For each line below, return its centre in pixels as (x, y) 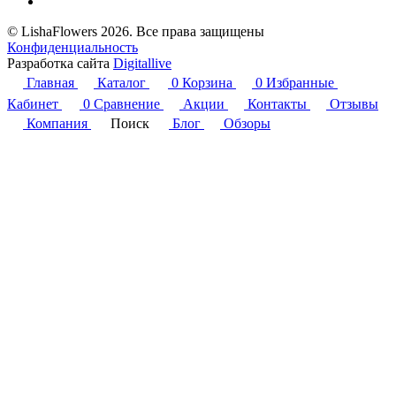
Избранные (300, 82)
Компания (57, 123)
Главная (50, 82)
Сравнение (127, 103)
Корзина (207, 82)
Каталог (122, 82)
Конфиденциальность (72, 47)
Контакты (277, 103)
